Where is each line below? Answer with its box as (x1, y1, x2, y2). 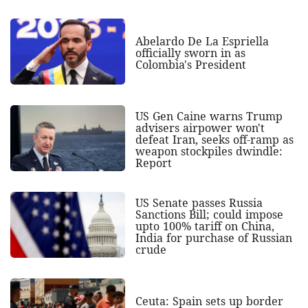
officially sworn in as (135, 45, 245, 60)
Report (135, 155, 172, 170)
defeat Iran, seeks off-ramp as (135, 131, 294, 147)
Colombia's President (135, 56, 246, 72)
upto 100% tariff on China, (135, 218, 274, 234)
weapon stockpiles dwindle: (135, 143, 283, 159)
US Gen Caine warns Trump (135, 108, 283, 124)
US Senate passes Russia (135, 195, 263, 210)
